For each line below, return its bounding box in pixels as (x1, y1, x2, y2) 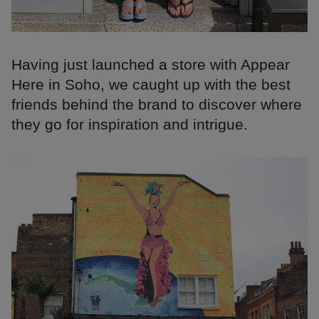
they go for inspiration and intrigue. (11, 116, 248, 133)
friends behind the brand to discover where (11, 96, 302, 113)
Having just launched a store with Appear (11, 56, 290, 73)
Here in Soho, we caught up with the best (11, 76, 291, 93)
